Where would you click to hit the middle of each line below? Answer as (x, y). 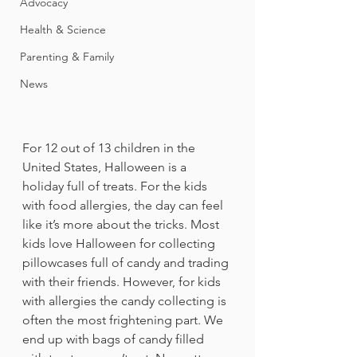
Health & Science (63, 29)
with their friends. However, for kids (123, 281)
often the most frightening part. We (124, 320)
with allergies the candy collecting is (126, 300)
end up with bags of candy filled (115, 339)
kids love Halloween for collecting (120, 243)
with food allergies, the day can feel (124, 205)
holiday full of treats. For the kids (116, 186)
